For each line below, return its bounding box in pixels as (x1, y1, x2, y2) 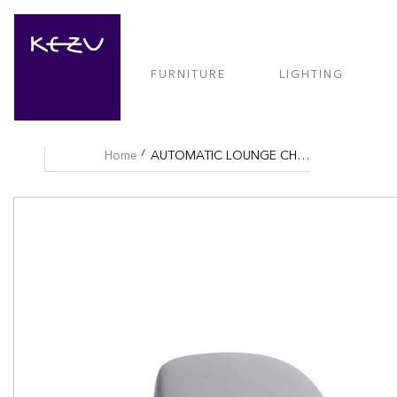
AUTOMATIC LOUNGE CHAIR (297, 150, 309, 162)
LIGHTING (279, 70, 345, 81)
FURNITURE (151, 70, 226, 81)
